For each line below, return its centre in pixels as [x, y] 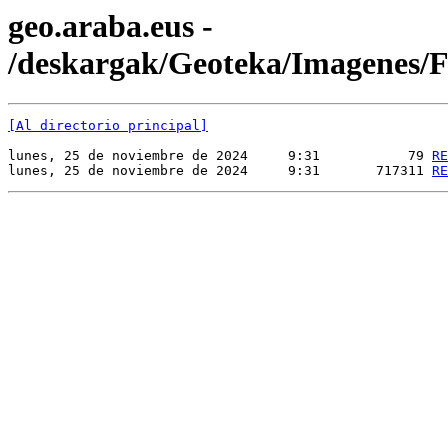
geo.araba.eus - [110, 26]
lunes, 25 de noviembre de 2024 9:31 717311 [220, 171]
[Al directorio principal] [108, 126]
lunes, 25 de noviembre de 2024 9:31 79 [220, 156]
